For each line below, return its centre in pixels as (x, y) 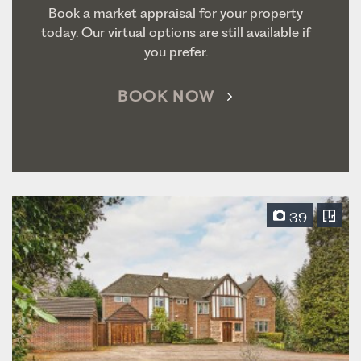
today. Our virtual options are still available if (176, 33)
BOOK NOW (166, 97)
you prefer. (176, 52)
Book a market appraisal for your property (176, 13)
